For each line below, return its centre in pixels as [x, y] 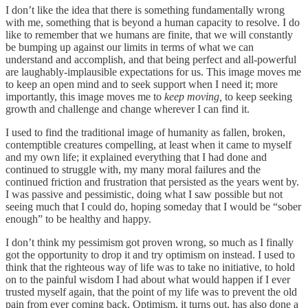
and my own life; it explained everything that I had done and [136, 157]
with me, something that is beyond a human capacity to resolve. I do [153, 22]
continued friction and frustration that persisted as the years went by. [152, 181]
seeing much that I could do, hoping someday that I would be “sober [153, 206]
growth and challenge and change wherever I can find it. [128, 109]
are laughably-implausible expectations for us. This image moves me [153, 71]
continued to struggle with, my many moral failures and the [133, 169]
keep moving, [195, 96]
